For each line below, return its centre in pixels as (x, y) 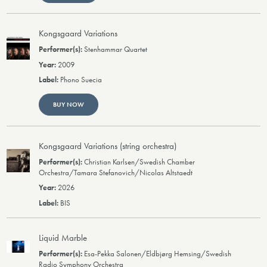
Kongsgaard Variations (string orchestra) (108, 146)
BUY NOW (68, 105)
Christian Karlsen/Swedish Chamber (140, 162)
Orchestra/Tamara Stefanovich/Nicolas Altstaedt (116, 173)
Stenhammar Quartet (116, 50)
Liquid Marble (63, 237)
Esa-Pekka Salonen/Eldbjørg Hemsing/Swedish (158, 254)
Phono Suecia (81, 80)
